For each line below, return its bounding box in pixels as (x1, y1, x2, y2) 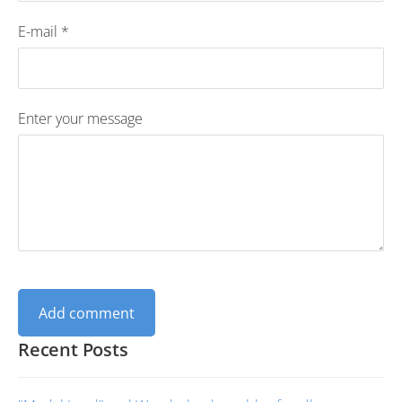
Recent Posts (18, 337, 128, 363)
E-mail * (18, 21, 69, 41)
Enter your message (18, 109, 143, 128)
